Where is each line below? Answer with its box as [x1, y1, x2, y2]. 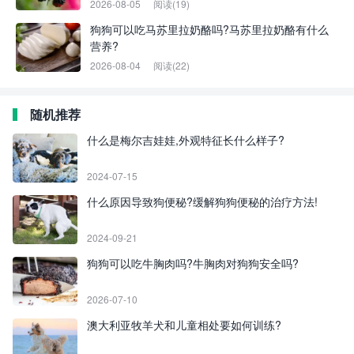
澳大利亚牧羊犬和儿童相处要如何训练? [87, 316, 281, 333]
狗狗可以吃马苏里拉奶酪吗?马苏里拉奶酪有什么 [90, 21, 329, 37]
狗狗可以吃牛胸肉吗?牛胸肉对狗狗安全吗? [87, 254, 299, 271]
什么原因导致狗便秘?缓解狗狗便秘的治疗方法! [87, 193, 318, 209]
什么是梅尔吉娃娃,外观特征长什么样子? [87, 131, 284, 148]
